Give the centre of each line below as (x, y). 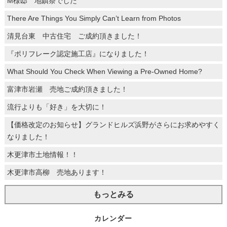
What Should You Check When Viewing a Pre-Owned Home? (104, 71)
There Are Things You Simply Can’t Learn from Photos (94, 18)
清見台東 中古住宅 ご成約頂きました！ (74, 36)
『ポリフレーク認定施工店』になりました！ (78, 53)
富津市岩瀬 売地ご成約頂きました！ (67, 89)
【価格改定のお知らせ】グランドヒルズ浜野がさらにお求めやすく (113, 124)
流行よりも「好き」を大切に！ (56, 107)
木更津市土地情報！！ (42, 154)
